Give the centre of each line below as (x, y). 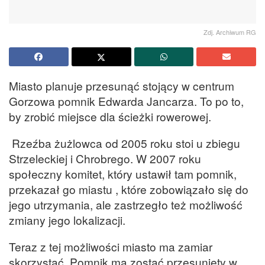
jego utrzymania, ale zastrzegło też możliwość (126, 204)
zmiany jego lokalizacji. (67, 219)
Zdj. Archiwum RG (230, 32)
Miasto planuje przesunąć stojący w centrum (122, 85)
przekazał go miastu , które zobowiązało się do (129, 189)
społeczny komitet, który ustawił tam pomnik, (123, 173)
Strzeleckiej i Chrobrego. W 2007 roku (105, 158)
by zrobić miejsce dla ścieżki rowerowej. (110, 116)
